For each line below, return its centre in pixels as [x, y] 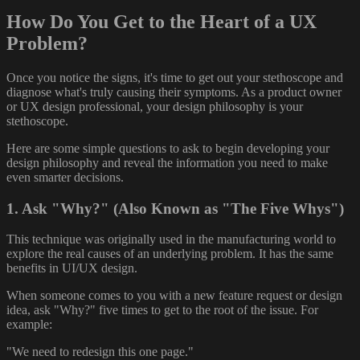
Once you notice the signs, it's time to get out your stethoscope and [175, 77]
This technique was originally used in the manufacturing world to [171, 239]
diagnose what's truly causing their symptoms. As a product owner [174, 92]
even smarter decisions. [65, 177]
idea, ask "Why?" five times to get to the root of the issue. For [162, 310]
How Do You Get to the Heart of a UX [162, 22]
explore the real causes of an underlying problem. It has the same [170, 254]
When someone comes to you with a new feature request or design [174, 296]
